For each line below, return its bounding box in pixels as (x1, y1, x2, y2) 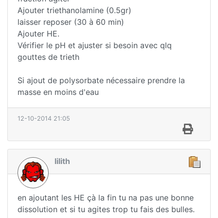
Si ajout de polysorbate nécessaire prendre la (18, 75, 185, 86)
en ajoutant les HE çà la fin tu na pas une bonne (18, 193, 194, 203)
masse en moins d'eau (18, 87, 99, 97)
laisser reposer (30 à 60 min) (18, 17, 124, 27)
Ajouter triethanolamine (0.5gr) (18, 5, 131, 16)
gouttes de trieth (18, 52, 79, 62)
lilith (54, 156, 70, 166)
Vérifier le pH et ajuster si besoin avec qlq (18, 40, 172, 51)
